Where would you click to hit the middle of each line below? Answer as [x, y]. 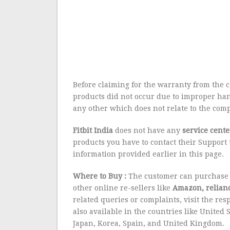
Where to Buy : [100, 176]
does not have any [148, 130]
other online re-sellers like [123, 188]
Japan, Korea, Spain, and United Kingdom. [149, 223]
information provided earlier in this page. [149, 154]
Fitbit [83, 130]
